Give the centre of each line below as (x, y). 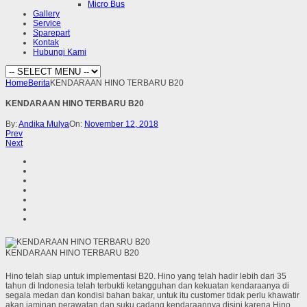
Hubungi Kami (60, 52)
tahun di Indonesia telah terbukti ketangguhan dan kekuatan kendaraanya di (147, 285)
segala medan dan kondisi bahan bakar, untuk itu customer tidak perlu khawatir (152, 295)
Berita (39, 83)
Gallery (46, 14)
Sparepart (51, 33)
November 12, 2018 (121, 124)
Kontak (46, 42)
